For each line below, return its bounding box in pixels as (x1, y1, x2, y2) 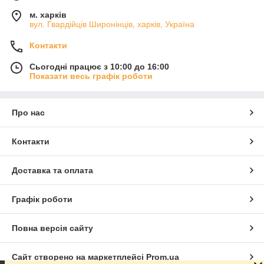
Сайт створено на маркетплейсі (12, 252, 146, 262)
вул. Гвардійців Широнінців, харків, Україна (29, 19, 194, 29)
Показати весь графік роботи (29, 71, 153, 81)
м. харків (29, 9, 67, 19)
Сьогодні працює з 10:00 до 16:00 (29, 61, 169, 71)
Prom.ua (146, 252, 179, 262)
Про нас (12, 107, 45, 117)
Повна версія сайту (12, 223, 93, 233)
